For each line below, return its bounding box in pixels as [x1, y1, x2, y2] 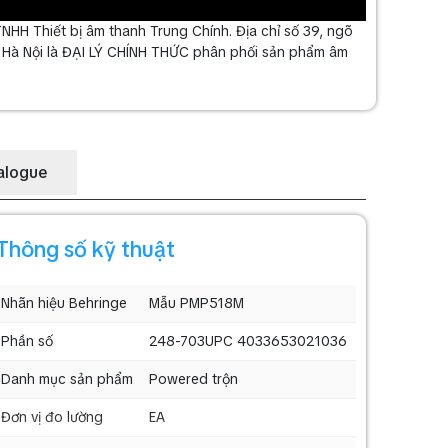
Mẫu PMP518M [149, 293, 244, 312]
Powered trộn [149, 369, 238, 388]
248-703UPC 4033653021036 [149, 331, 347, 350]
